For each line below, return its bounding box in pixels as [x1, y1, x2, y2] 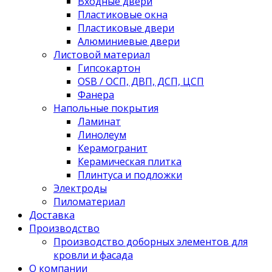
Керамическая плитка [78, 154, 182, 168]
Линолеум [78, 127, 126, 141]
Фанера [78, 87, 114, 101]
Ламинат [78, 114, 121, 128]
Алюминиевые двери [78, 34, 180, 48]
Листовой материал [53, 47, 150, 61]
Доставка [29, 208, 75, 222]
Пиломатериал [53, 194, 125, 208]
